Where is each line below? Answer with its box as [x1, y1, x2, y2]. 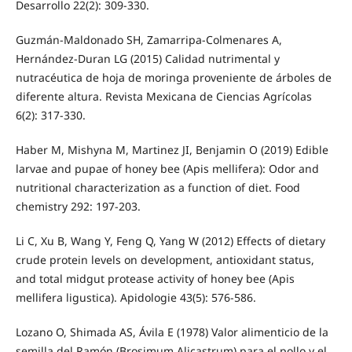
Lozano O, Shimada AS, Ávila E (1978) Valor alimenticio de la [15, 324, 328, 340]
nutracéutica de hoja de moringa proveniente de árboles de [15, 70, 332, 86]
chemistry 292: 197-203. [15, 199, 141, 214]
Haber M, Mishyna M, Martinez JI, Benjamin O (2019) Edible [15, 142, 328, 158]
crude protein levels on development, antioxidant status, [15, 252, 314, 268]
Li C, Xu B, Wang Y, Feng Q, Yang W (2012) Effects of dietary [15, 233, 325, 249]
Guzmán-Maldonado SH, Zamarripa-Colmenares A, [15, 32, 282, 48]
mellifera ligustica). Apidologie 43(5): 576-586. [15, 290, 256, 306]
